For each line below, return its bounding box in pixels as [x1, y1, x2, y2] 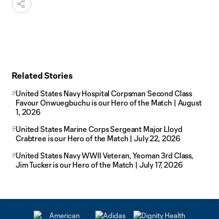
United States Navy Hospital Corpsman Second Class [16, 89, 193, 98]
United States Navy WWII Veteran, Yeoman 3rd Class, [16, 151, 194, 160]
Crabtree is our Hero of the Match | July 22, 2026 [16, 134, 182, 143]
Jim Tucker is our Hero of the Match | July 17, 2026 [16, 160, 184, 169]
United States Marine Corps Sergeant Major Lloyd [16, 125, 182, 133]
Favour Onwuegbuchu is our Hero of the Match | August [16, 98, 202, 107]
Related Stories [12, 70, 73, 80]
